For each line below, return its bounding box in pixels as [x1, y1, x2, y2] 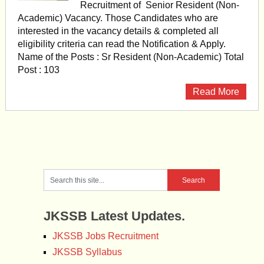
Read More [193, 87, 240, 97]
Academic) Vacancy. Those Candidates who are [17, 13, 218, 23]
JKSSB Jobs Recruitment [52, 231, 159, 241]
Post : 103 [17, 65, 60, 75]
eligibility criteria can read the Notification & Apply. [17, 39, 226, 49]
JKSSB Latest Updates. [43, 209, 185, 223]
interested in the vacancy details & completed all [17, 26, 219, 36]
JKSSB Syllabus [52, 247, 122, 257]
